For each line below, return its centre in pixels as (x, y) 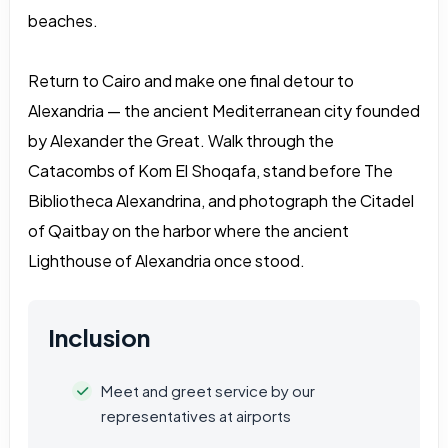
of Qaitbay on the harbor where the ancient (188, 230)
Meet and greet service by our (208, 390)
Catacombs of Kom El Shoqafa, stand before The (210, 170)
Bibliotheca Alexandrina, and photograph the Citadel (221, 200)
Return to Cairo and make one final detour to (191, 80)
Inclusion (99, 337)
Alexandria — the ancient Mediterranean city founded (224, 110)
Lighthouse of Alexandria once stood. (166, 260)
